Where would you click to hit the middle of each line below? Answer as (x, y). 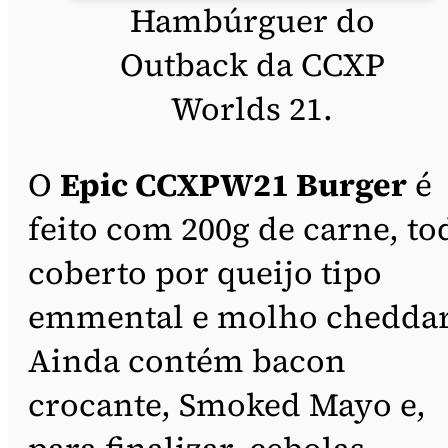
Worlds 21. (252, 108)
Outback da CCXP (252, 64)
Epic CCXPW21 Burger (233, 184)
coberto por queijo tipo (205, 272)
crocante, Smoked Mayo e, (227, 404)
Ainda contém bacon (187, 360)
